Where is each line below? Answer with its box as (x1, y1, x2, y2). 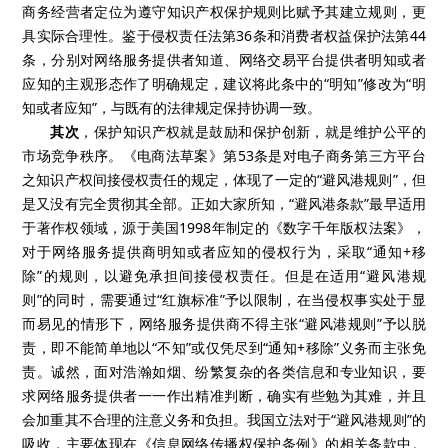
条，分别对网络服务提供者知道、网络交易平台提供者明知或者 (22, 50, 426, 69)
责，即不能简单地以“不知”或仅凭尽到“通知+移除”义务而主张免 (22, 338, 426, 357)
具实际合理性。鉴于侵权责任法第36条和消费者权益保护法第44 (22, 26, 426, 45)
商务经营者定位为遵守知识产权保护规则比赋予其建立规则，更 (22, 2, 426, 21)
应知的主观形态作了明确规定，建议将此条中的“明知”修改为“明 (22, 74, 426, 93)
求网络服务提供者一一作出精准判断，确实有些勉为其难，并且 (22, 386, 426, 405)
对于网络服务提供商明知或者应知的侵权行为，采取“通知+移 (22, 242, 426, 261)
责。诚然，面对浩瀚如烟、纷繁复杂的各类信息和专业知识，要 (22, 362, 426, 381)
